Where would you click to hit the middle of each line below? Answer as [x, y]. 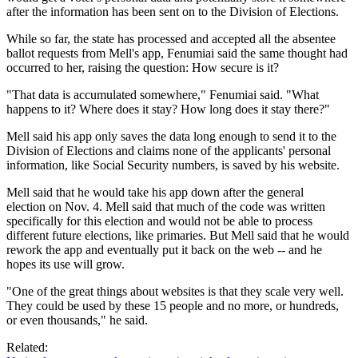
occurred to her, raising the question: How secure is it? [143, 67]
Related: [29, 347]
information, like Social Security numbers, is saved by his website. [173, 165]
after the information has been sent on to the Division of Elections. [173, 11]
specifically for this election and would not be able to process [159, 221]
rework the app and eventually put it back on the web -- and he [164, 249]
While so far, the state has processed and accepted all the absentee [171, 38]
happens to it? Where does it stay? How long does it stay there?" [168, 109]
